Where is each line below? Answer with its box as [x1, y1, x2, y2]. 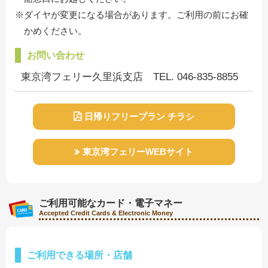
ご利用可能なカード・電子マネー [39, 197, 182, 208]
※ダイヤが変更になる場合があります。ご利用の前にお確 [15, 9, 248, 20]
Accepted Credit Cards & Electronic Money [39, 209, 173, 217]
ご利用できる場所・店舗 [27, 249, 132, 261]
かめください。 [24, 25, 87, 36]
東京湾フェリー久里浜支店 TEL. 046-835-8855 [21, 71, 238, 83]
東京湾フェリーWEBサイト [83, 146, 194, 157]
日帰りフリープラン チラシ [84, 111, 194, 121]
